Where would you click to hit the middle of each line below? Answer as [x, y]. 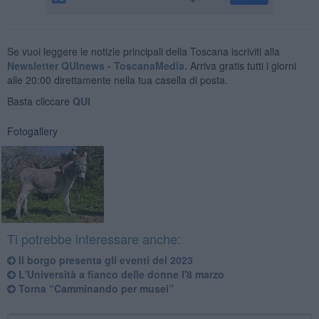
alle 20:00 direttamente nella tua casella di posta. [117, 79]
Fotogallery [32, 131]
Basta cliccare [40, 101]
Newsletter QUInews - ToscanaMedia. [97, 65]
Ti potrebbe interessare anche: [94, 238]
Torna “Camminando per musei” [94, 288]
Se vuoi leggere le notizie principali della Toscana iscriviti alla [143, 51]
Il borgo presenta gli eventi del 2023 [104, 260]
